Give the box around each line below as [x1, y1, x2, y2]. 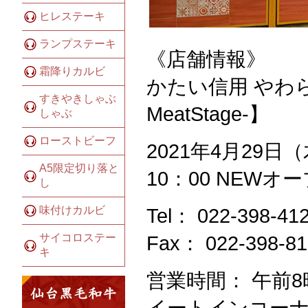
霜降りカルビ [39, 65, 105, 77]
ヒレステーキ [39, 10, 105, 22]
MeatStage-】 [146, 102, 269, 125]
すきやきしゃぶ [39, 92, 116, 104]
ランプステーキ [39, 37, 116, 49]
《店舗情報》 [146, 47, 266, 70]
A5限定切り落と [39, 162, 119, 174]
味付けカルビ [39, 203, 105, 216]
